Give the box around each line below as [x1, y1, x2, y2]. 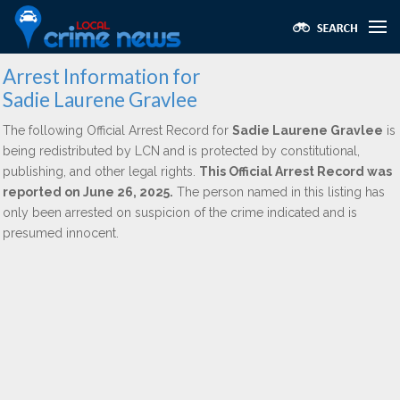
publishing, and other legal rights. [3, 164, 199, 179]
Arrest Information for [3, 64, 200, 88]
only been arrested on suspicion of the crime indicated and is [3, 205, 357, 220]
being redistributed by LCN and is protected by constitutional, [3, 144, 360, 158]
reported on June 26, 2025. [3, 185, 173, 199]
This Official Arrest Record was [199, 164, 392, 179]
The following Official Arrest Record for [3, 123, 232, 137]
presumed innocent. [3, 226, 119, 240]
